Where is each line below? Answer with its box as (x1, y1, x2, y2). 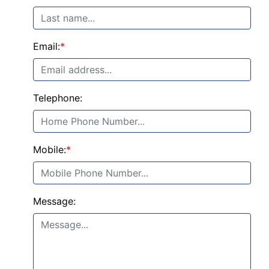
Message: (33, 195, 76, 208)
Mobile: (33, 144, 66, 156)
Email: (33, 40, 60, 53)
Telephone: (33, 92, 82, 104)
